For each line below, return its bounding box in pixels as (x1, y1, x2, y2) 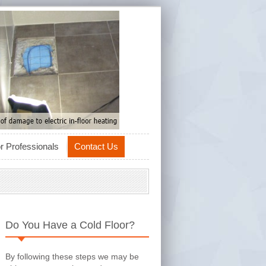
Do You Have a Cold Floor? (5, 219, 135, 231)
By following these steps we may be (5, 252, 139, 261)
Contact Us (74, 141, 118, 151)
